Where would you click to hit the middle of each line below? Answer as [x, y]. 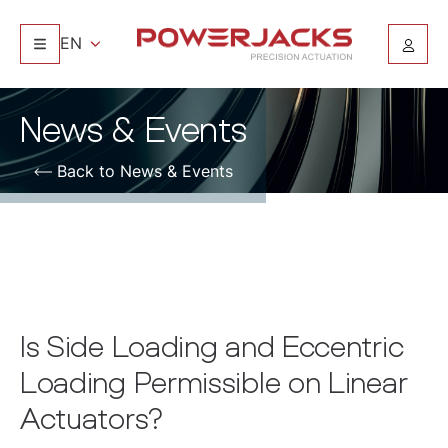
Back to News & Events [144, 171]
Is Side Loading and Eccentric [212, 346]
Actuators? [91, 418]
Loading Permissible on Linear [214, 382]
